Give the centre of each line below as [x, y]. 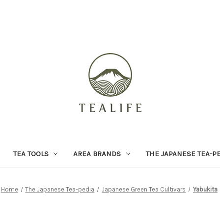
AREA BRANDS [97, 153]
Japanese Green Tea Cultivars [144, 189]
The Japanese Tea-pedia [60, 189]
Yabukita [205, 189]
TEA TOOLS [31, 153]
